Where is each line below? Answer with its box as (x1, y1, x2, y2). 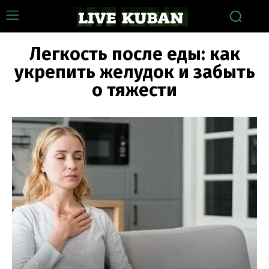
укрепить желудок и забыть (14, 61, 255, 83)
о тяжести (92, 79, 177, 101)
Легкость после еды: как (29, 43, 240, 65)
